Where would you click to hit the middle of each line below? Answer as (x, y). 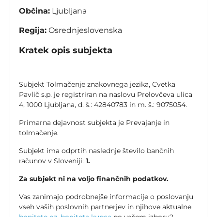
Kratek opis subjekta (66, 51)
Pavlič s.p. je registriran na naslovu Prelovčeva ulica (106, 95)
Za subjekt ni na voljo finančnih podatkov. (94, 179)
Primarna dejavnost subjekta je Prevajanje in (94, 123)
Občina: (34, 11)
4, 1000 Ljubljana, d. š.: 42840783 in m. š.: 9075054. (103, 105)
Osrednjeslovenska (84, 31)
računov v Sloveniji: (52, 161)
